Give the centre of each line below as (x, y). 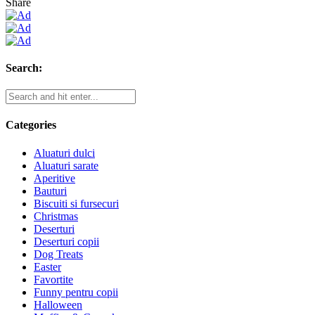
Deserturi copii (66, 241)
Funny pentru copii (76, 292)
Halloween (58, 304)
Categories (31, 125)
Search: (24, 67)
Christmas (56, 216)
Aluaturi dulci (64, 153)
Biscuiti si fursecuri (76, 203)
